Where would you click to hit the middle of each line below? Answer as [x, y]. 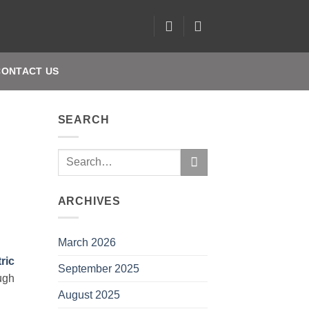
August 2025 [89, 295]
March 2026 [87, 243]
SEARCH [83, 120]
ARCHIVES [89, 201]
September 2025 [98, 269]
